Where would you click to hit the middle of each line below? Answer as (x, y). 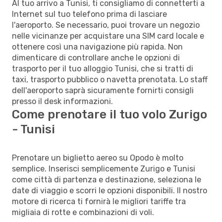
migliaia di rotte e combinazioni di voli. (83, 212)
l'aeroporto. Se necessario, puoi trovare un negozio (106, 25)
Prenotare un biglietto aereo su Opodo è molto (98, 158)
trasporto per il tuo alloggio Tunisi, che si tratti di (103, 68)
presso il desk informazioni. (62, 101)
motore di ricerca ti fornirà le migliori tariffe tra (99, 201)
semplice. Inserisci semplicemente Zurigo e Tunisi (104, 168)
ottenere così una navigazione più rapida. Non (97, 47)
